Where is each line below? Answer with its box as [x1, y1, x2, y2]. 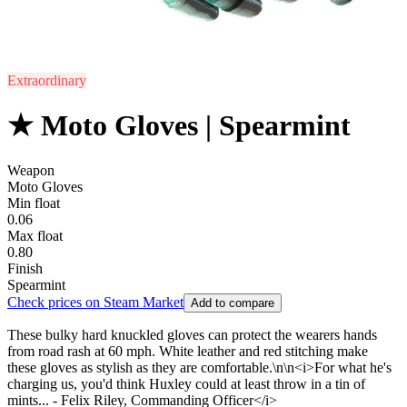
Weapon [7, 162, 55, 178]
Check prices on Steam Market [7, 293, 184, 310]
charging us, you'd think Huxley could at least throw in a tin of [7, 375, 365, 392]
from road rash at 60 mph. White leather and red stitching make [7, 342, 368, 359]
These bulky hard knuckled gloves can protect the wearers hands [7, 326, 377, 342]
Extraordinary [7, 73, 86, 88]
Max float [7, 227, 63, 243]
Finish [7, 260, 43, 276]
